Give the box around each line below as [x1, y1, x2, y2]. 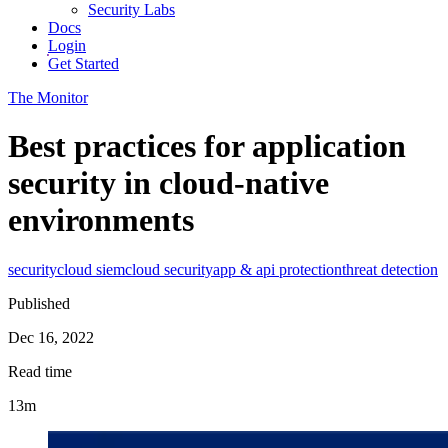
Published [8, 294, 70, 312]
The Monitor [8, 89, 88, 106]
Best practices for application [8, 128, 406, 165]
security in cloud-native [8, 165, 329, 202]
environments [8, 202, 194, 239]
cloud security [125, 260, 213, 278]
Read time [8, 362, 72, 380]
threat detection [342, 260, 438, 278]
